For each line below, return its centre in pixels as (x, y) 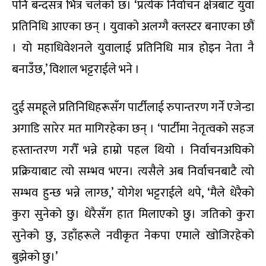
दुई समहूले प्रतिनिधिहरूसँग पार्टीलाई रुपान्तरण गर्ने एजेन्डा (133, 107)
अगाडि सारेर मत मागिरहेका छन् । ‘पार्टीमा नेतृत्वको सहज (133, 129)
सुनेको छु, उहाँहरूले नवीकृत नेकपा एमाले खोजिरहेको (133, 235)
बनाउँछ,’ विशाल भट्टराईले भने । (76, 69)
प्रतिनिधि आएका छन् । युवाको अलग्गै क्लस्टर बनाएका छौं (133, 26)
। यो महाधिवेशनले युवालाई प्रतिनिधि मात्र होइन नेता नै (133, 48)
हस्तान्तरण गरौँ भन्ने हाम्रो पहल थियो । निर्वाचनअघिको (133, 150)
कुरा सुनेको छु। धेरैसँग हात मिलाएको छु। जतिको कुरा (133, 214)
